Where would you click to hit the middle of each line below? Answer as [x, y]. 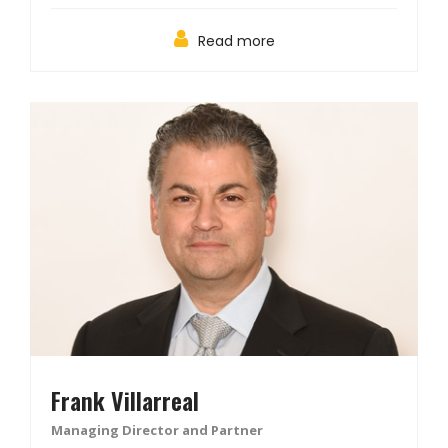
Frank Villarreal [125, 399]
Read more [236, 40]
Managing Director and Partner [157, 429]
